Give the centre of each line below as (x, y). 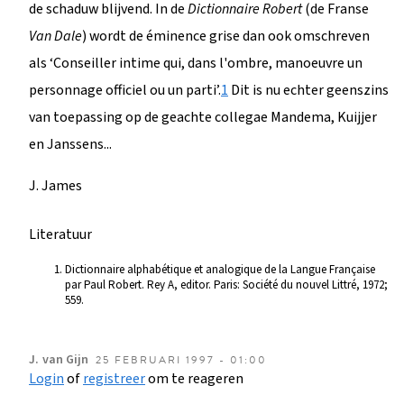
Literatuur (60, 234)
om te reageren (194, 378)
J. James (55, 185)
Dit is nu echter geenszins (308, 90)
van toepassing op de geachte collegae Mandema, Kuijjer (203, 117)
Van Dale (55, 36)
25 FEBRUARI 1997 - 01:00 (181, 359)
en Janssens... (70, 144)
